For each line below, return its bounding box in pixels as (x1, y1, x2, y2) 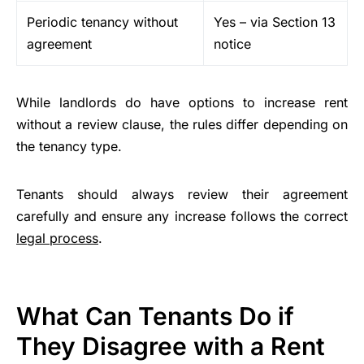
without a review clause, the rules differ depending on (16, 116, 348, 133)
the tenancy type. (16, 138, 122, 155)
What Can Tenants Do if (16, 301, 294, 331)
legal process (16, 230, 98, 247)
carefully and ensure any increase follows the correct (16, 208, 348, 225)
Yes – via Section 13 (214, 14, 336, 31)
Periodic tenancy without (27, 14, 178, 31)
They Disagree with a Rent (16, 331, 325, 362)
